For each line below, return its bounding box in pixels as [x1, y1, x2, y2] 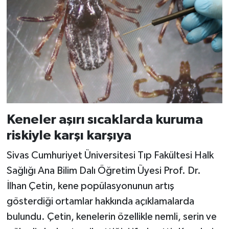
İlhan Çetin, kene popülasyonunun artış [6, 181, 174, 192]
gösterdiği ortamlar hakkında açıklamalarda [6, 196, 194, 207]
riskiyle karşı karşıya [6, 128, 131, 142]
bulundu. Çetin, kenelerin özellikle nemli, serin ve [6, 212, 217, 222]
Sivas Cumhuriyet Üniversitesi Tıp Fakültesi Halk [6, 150, 214, 161]
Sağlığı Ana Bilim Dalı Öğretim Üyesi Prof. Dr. [6, 166, 201, 176]
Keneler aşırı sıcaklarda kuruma [6, 112, 203, 126]
